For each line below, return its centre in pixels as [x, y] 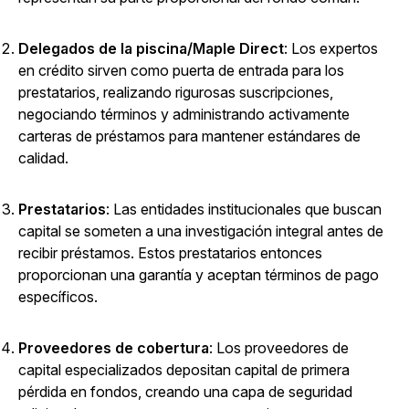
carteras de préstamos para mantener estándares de [189, 136]
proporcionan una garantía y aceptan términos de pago [199, 275]
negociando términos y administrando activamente [184, 115]
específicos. [58, 297]
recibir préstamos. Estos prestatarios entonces [170, 253]
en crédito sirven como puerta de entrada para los [181, 71]
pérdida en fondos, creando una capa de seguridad [185, 392]
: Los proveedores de [279, 348]
